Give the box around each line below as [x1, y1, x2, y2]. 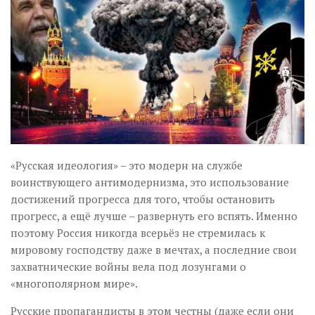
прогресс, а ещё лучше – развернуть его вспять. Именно [11, 208, 297, 223]
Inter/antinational [14, 121, 110, 135]
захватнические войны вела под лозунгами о [11, 259, 246, 274]
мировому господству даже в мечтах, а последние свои [11, 242, 297, 257]
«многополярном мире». [11, 276, 138, 290]
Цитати [14, 95, 55, 109]
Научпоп [14, 43, 60, 57]
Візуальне [39, 19, 81, 32]
